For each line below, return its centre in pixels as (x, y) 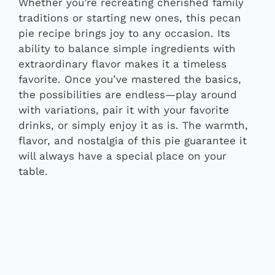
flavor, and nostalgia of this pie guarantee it (133, 140)
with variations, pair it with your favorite (124, 110)
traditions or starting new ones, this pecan (130, 17)
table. (33, 171)
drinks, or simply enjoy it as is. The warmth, (133, 125)
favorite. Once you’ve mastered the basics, (130, 79)
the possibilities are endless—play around (128, 94)
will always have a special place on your (122, 156)
